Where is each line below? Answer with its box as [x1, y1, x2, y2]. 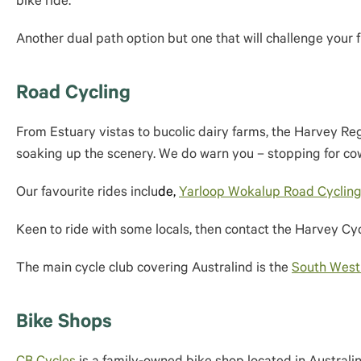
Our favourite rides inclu [16, 186, 158, 201]
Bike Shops [16, 313, 112, 334]
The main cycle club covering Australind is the [16, 262, 292, 277]
